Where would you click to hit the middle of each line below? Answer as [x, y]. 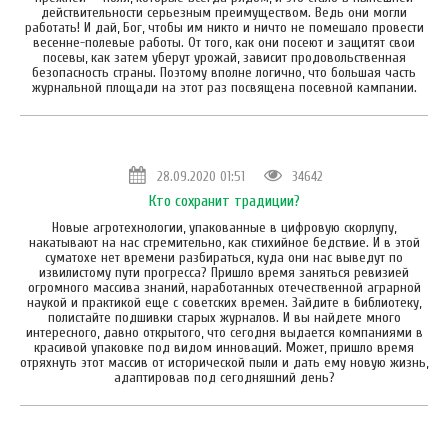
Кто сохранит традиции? [224, 200]
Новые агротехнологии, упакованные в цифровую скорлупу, [224, 227]
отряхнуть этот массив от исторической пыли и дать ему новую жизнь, [224, 362]
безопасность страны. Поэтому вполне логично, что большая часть [224, 72]
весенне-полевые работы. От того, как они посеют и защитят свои [224, 42]
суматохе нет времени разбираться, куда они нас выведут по [224, 257]
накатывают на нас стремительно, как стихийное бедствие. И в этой [224, 242]
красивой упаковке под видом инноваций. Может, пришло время [224, 347]
